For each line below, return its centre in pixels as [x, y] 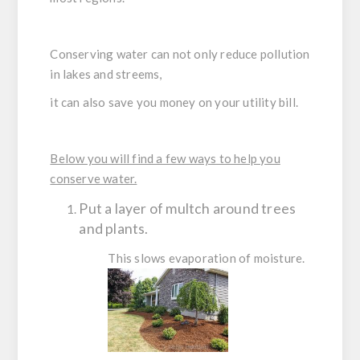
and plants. [114, 228]
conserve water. [94, 178]
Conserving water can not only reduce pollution [180, 53]
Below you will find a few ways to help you [165, 158]
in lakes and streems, [106, 74]
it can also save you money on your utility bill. [174, 102]
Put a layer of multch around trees [188, 208]
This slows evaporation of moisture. [207, 258]
